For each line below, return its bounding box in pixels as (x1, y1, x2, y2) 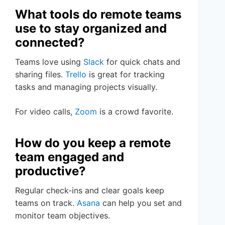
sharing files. (15, 69, 65, 80)
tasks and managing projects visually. (15, 82, 157, 92)
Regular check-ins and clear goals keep (15, 185, 164, 196)
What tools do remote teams (15, 7, 181, 22)
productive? (15, 164, 86, 179)
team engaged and (15, 150, 124, 165)
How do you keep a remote (15, 136, 171, 151)
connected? (15, 35, 85, 50)
